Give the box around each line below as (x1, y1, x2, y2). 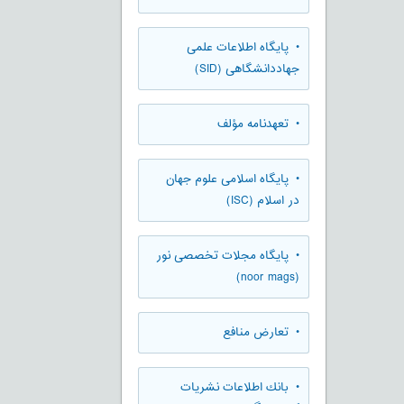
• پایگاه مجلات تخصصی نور (156, 245, 299, 266)
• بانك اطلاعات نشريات (180, 377, 299, 398)
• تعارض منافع (223, 322, 299, 343)
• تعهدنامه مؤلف (217, 114, 299, 134)
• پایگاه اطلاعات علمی (187, 37, 299, 58)
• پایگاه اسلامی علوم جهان (166, 169, 299, 189)
